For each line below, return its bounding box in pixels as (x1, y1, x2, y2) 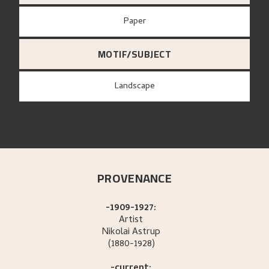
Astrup (132, 225, 161, 241)
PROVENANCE (97, 167, 172, 190)
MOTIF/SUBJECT (97, 45, 172, 64)
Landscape (118, 79, 155, 94)
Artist (119, 213, 144, 229)
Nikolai (101, 225, 130, 241)
